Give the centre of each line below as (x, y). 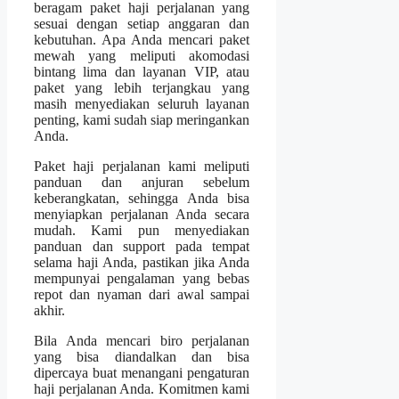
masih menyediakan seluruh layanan (142, 104)
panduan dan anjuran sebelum (142, 183)
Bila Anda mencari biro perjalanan (142, 341)
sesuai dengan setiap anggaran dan (142, 24)
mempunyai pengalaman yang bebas (142, 279)
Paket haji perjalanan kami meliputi (142, 167)
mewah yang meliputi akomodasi (142, 56)
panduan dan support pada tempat (142, 247)
